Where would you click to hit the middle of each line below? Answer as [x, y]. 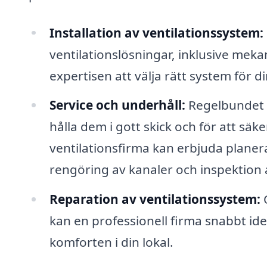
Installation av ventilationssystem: [156, 32]
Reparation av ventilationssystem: [155, 199]
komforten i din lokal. [111, 242]
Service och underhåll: [117, 105]
